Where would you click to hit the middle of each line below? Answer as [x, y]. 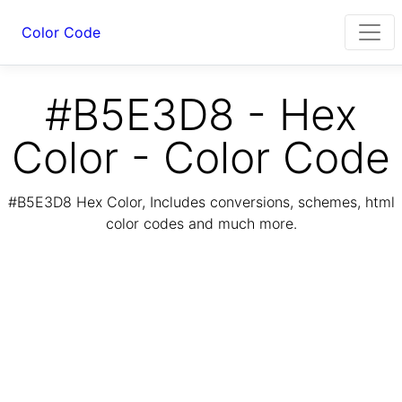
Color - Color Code [201, 157]
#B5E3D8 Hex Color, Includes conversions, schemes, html [201, 202]
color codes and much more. [201, 224]
